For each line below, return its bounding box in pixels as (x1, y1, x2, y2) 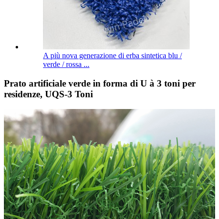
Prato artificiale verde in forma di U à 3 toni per (4, 78, 196, 89)
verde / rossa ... (43, 60, 89, 69)
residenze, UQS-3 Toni (4, 89, 93, 100)
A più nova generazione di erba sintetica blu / (43, 51, 182, 60)
